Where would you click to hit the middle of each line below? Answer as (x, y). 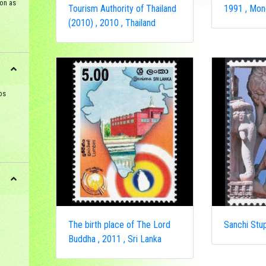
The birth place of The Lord (119, 225)
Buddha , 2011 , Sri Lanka (115, 239)
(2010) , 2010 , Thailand (112, 23)
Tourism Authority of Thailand (122, 9)
